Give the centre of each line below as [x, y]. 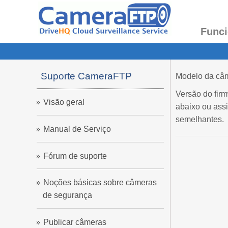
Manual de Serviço [77, 129]
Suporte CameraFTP [86, 76]
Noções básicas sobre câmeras [100, 183]
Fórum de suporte [75, 156]
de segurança [67, 195]
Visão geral [64, 102]
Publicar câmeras [75, 222]
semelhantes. [200, 119]
